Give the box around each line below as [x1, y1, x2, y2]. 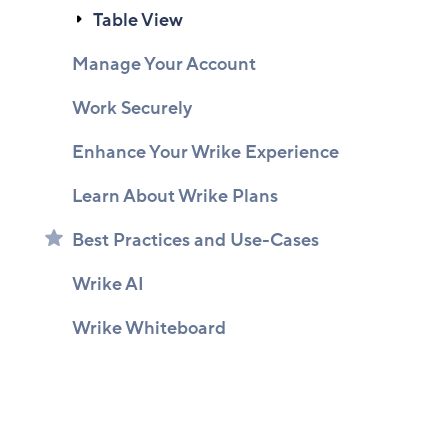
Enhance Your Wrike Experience [72, 140, 339, 164]
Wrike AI [72, 272, 144, 296]
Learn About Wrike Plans [72, 184, 278, 208]
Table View [93, 8, 183, 32]
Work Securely [72, 96, 192, 120]
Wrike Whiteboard [72, 316, 226, 340]
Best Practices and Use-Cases [72, 228, 319, 252]
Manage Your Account [72, 52, 256, 76]
